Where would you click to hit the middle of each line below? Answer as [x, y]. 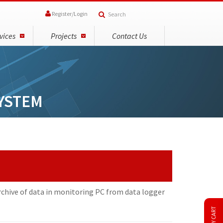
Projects [64, 36]
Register [62, 14]
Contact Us [129, 36]
